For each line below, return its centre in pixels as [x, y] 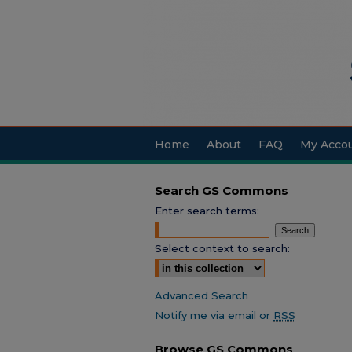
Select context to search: [222, 248]
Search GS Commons [222, 190]
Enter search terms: [207, 211]
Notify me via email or [214, 315]
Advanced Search [202, 295]
